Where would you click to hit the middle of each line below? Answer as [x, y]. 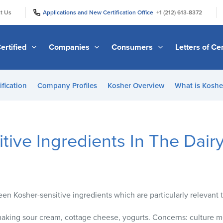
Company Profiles [67, 86]
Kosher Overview [136, 86]
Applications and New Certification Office [100, 12]
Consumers [133, 47]
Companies [70, 47]
